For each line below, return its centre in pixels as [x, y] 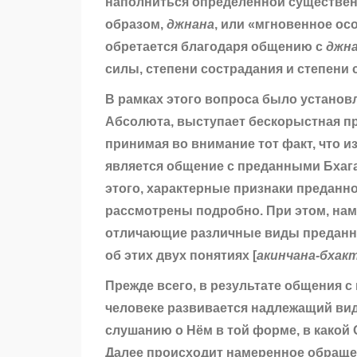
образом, [136, 25]
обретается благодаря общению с [216, 47]
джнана [190, 25]
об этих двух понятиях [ [181, 256]
